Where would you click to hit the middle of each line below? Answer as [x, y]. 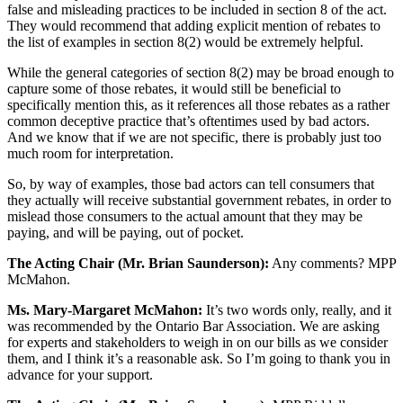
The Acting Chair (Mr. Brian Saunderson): [138, 264]
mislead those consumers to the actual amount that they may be [185, 217]
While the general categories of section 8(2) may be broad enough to [201, 73]
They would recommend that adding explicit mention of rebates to [194, 26]
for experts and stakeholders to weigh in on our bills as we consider [197, 343]
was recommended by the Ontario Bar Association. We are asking [193, 327]
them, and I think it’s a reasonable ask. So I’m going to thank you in [199, 359]
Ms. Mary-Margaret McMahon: [105, 310]
